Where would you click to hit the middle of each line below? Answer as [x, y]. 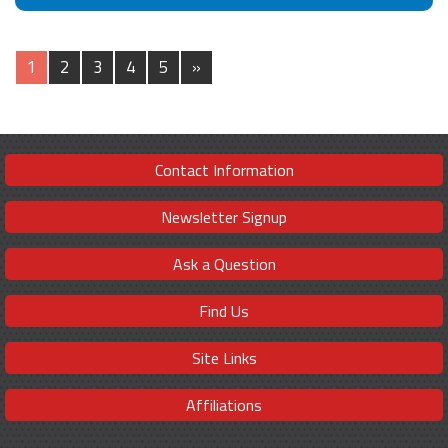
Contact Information [224, 169]
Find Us [224, 310]
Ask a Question [224, 263]
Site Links [224, 357]
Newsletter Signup [224, 216]
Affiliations [224, 404]
